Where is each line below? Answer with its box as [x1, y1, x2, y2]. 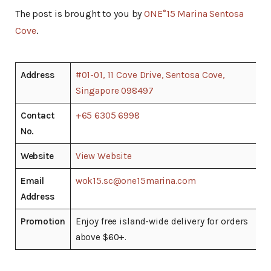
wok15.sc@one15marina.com [75, 175, 196, 187]
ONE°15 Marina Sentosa [144, 8, 244, 20]
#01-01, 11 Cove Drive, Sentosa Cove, [75, 70, 225, 81]
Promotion [20, 216, 65, 227]
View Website [75, 151, 132, 162]
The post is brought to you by [15, 8, 145, 20]
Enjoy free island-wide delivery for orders [75, 216, 249, 227]
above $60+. [75, 232, 127, 243]
